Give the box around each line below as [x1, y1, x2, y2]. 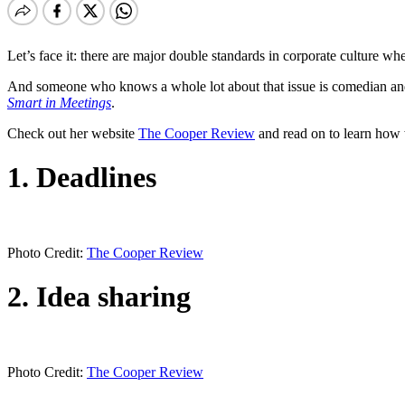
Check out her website [7, 125, 138, 141]
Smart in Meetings [7, 94, 111, 110]
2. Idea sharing [7, 280, 191, 314]
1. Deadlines [7, 161, 156, 194]
